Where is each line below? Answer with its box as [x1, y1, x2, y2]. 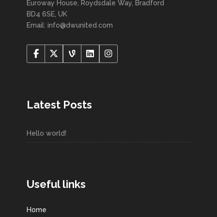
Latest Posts [27, 98, 92, 111]
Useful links [27, 178, 86, 191]
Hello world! [27, 129, 66, 138]
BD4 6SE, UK [27, 10, 67, 18]
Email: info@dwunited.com [27, 21, 113, 30]
